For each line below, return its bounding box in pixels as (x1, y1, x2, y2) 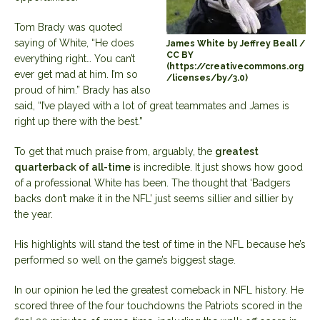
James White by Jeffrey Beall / (166, 38, 305, 49)
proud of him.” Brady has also (14, 84, 151, 96)
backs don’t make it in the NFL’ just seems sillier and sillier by (14, 192, 294, 204)
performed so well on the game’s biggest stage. (14, 254, 236, 266)
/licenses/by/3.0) (166, 72, 248, 83)
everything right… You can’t (14, 52, 135, 64)
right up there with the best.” (14, 115, 143, 127)
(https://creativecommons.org (166, 61, 304, 71)
